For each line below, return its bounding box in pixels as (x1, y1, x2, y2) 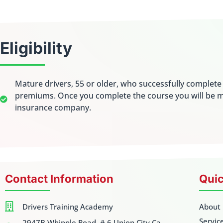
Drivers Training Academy (22, 201, 113, 212)
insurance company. (14, 102, 91, 113)
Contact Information (5, 172, 113, 185)
